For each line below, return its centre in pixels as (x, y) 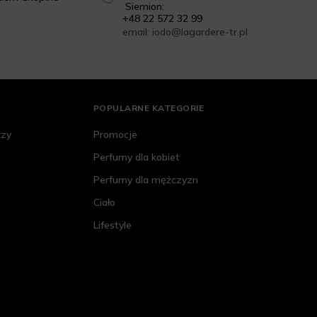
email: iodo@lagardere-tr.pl (185, 32)
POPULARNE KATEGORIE (149, 108)
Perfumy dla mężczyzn (145, 180)
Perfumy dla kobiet (136, 157)
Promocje (115, 135)
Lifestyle (112, 225)
